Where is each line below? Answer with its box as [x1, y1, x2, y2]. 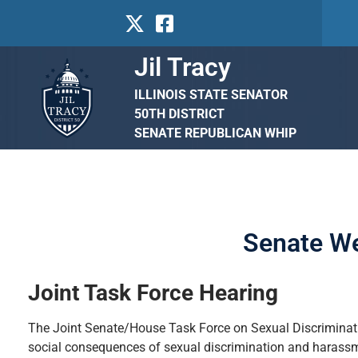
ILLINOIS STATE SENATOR [133, 87, 288, 102]
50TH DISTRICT [133, 106, 225, 121]
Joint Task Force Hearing [28, 280, 278, 306]
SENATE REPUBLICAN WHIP [133, 125, 296, 141]
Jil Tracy [133, 52, 231, 82]
